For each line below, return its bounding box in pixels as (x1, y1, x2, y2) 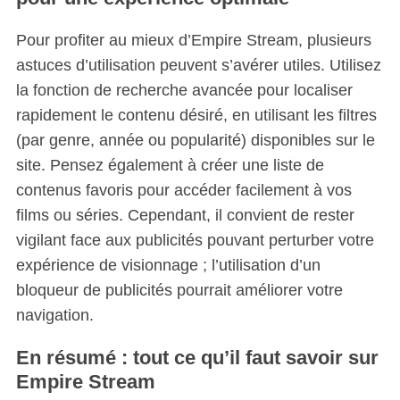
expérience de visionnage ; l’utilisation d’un (15, 255, 321, 274)
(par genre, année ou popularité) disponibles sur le (15, 130, 375, 149)
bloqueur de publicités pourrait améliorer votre (15, 280, 343, 299)
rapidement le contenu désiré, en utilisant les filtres (15, 105, 377, 124)
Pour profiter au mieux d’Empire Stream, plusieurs (15, 30, 371, 49)
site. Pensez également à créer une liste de (15, 155, 324, 174)
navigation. (15, 305, 94, 324)
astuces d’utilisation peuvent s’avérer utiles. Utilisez (15, 55, 381, 74)
